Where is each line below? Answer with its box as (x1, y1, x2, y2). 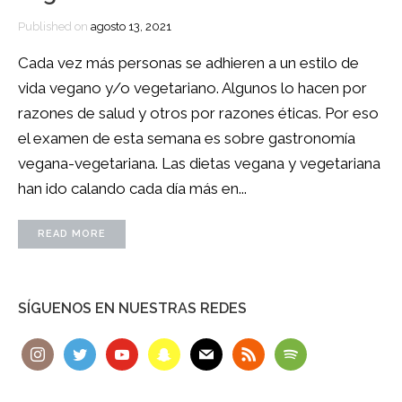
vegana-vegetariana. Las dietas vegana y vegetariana (18, 154, 380, 173)
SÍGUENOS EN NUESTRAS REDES (18, 300, 247, 318)
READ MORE (38, 228, 106, 240)
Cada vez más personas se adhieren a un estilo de (18, 54, 359, 73)
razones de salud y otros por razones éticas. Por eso (18, 104, 379, 123)
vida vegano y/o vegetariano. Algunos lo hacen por (18, 79, 367, 98)
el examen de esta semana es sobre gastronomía (18, 129, 355, 148)
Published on (18, 20, 91, 34)
